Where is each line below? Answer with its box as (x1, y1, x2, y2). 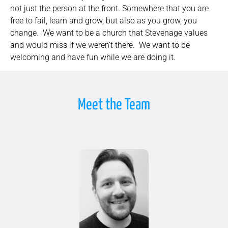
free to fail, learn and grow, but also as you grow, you (10, 15, 197, 25)
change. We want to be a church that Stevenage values (10, 27, 208, 38)
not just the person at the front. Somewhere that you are (10, 3, 209, 13)
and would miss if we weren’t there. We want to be (10, 40, 190, 50)
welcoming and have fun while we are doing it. (10, 52, 176, 62)
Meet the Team (78, 97, 150, 113)
